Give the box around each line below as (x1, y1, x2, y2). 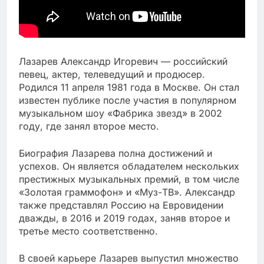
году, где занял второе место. (19, 120, 159, 132)
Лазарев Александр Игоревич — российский (19, 55, 227, 67)
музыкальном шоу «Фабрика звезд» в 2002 (19, 107, 222, 119)
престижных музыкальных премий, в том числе (19, 173, 239, 185)
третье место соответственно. (19, 225, 158, 237)
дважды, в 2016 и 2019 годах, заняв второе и (19, 212, 230, 224)
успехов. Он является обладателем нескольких (19, 160, 239, 172)
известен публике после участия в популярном (19, 94, 236, 106)
